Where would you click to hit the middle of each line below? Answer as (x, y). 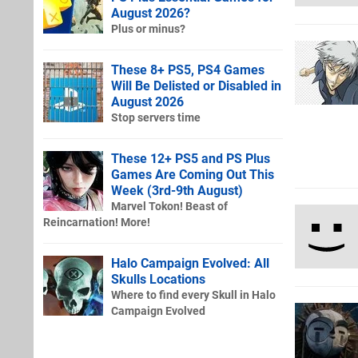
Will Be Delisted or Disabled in (196, 86)
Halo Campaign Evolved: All (190, 263)
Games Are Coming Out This (193, 174)
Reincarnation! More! (97, 222)
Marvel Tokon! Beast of (169, 206)
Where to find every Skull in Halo (193, 295)
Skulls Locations (158, 279)
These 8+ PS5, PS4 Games (188, 70)
